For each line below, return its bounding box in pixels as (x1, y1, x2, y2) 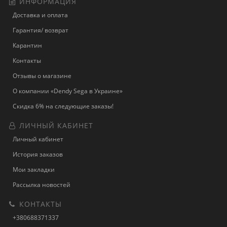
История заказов (13, 150, 63, 159)
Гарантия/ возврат (13, 26, 68, 34)
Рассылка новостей (13, 180, 70, 189)
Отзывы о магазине (13, 71, 71, 80)
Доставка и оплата (13, 11, 68, 19)
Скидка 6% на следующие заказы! (13, 102, 113, 110)
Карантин (13, 41, 42, 50)
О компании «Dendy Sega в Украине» (13, 87, 123, 95)
